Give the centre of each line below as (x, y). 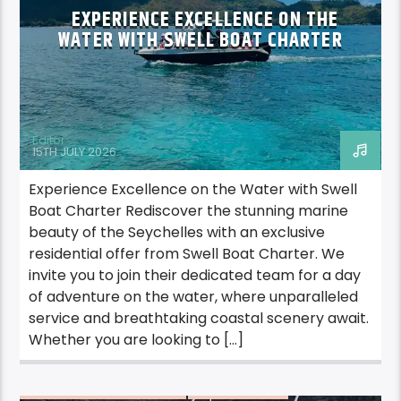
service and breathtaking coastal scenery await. (199, 319)
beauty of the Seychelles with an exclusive (177, 233)
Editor (49, 141)
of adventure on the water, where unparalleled (194, 297)
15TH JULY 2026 (75, 151)
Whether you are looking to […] (137, 340)
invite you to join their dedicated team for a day (195, 276)
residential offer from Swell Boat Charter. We (187, 254)
